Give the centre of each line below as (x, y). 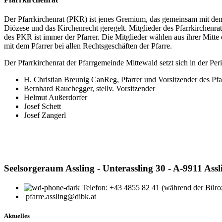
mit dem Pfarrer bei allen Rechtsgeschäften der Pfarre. (88, 46)
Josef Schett (42, 107)
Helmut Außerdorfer (55, 98)
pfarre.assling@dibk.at (61, 196)
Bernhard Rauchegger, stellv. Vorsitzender (89, 89)
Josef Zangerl (45, 115)
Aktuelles (17, 216)
